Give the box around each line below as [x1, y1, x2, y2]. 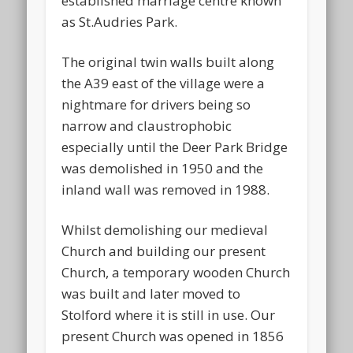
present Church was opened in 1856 [61, 326, 284, 345]
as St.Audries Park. [61, 12, 178, 31]
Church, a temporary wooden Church [61, 262, 291, 281]
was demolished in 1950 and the [61, 158, 264, 177]
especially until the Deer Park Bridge [61, 137, 288, 156]
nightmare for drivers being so [61, 95, 251, 113]
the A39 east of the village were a [61, 73, 266, 92]
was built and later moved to [61, 284, 241, 303]
